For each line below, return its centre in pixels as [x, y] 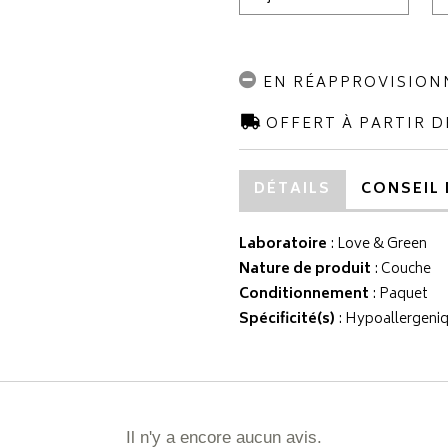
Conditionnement [304, 294]
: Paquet [398, 294]
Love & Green [382, 244]
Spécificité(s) [287, 319]
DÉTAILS [292, 189]
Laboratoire [283, 244]
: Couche [401, 269]
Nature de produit [305, 269]
